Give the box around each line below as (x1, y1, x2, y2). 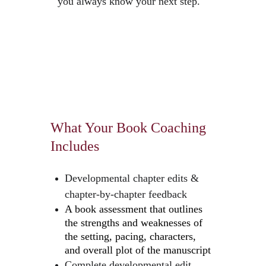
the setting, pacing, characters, (64, 230, 199, 242)
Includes (50, 138, 99, 154)
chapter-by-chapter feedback (64, 188, 187, 200)
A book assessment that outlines (64, 203, 205, 215)
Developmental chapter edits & (64, 172, 202, 184)
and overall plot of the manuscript (64, 244, 211, 256)
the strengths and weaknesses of (64, 217, 205, 229)
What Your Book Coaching (50, 120, 210, 135)
